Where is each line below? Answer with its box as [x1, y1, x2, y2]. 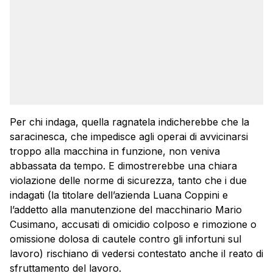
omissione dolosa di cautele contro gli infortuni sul [10, 233, 241, 246]
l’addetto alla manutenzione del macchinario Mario [10, 204, 242, 216]
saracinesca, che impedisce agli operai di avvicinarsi [10, 130, 248, 143]
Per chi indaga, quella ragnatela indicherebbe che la [10, 116, 249, 129]
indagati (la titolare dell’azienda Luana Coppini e [10, 189, 228, 202]
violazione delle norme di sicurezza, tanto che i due [10, 174, 247, 187]
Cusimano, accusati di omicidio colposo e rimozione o [10, 218, 257, 231]
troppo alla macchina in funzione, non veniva [10, 145, 220, 158]
